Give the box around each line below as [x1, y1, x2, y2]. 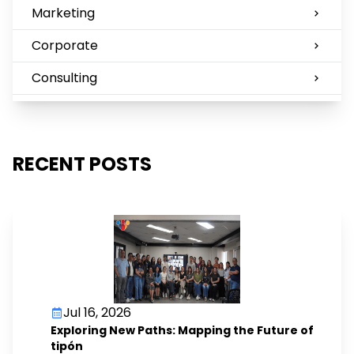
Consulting [32, 68, 97, 87]
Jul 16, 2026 [63, 303, 131, 322]
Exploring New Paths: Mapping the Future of [51, 322, 314, 338]
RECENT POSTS [13, 150, 152, 177]
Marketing [32, 3, 95, 22]
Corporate [32, 36, 98, 55]
